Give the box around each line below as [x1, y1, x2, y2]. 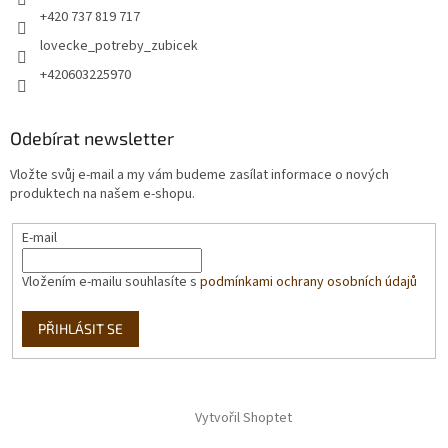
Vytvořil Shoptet [194, 408, 292, 429]
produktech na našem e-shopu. [10, 184, 195, 205]
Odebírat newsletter [10, 127, 174, 150]
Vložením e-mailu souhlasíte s [21, 272, 200, 293]
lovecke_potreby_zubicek [40, 36, 198, 57]
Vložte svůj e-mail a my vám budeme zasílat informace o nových [10, 165, 389, 186]
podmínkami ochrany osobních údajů [199, 272, 417, 293]
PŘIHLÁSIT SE [37, 320, 123, 338]
